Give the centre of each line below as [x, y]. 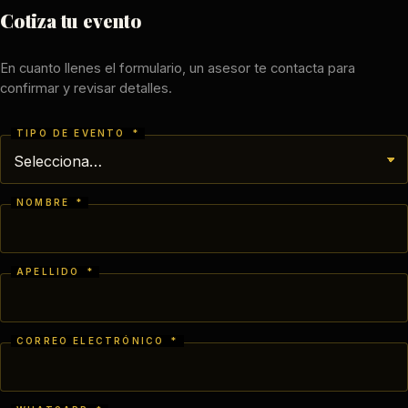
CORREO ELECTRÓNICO [93, 340]
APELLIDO [51, 271]
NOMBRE [46, 202]
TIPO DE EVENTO [73, 133]
